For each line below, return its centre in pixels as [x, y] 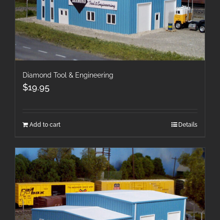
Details [188, 124]
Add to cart [45, 124]
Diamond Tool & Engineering [68, 75]
